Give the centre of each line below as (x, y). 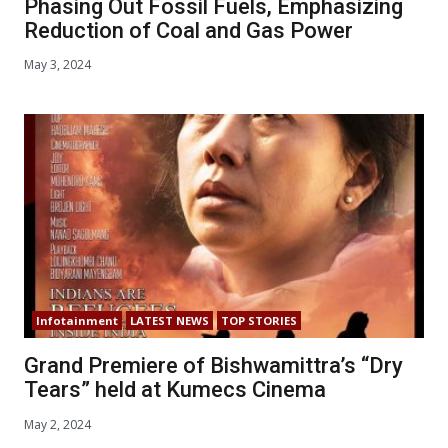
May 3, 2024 (57, 65)
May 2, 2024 (57, 424)
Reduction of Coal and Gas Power (188, 31)
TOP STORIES (259, 321)
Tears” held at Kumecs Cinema (175, 390)
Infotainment (77, 321)
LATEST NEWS (169, 321)
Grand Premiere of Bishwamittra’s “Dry (213, 366)
